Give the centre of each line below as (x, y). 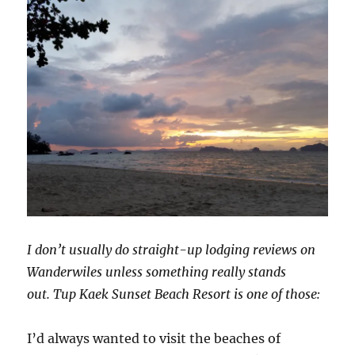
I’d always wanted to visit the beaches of (154, 338)
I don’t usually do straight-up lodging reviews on (172, 249)
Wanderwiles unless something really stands (157, 271)
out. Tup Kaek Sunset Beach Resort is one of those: (174, 294)
